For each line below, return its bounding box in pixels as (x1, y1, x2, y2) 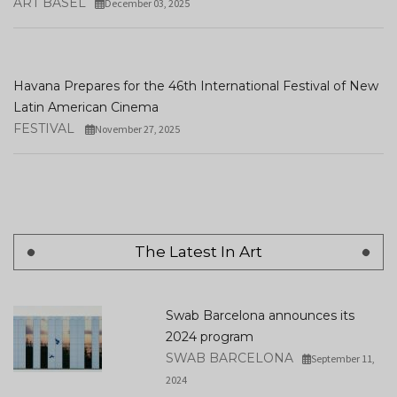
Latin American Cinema (13, 99, 159, 115)
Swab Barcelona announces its (165, 307, 354, 323)
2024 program (165, 329, 253, 345)
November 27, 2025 (94, 122, 180, 136)
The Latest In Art (135, 243, 262, 261)
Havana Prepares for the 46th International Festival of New (13, 78, 378, 94)
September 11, (311, 352, 376, 365)
